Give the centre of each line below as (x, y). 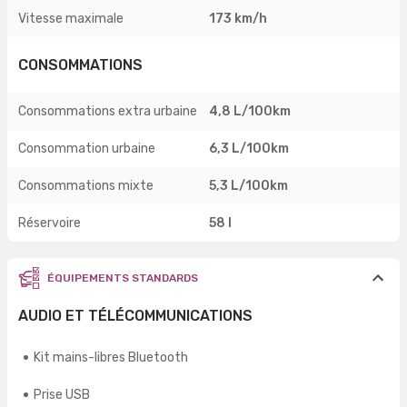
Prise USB (62, 395)
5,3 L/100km (248, 186)
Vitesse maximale (71, 18)
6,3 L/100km (249, 149)
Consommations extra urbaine (108, 112)
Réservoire (50, 223)
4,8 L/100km (250, 112)
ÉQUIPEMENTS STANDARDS (123, 278)
